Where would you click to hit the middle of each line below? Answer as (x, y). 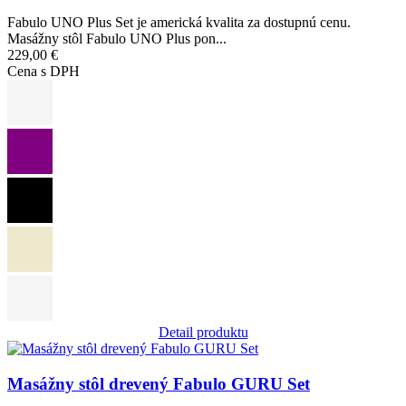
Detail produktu (203, 333)
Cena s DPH (43, 72)
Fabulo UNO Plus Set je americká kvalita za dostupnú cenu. (179, 23)
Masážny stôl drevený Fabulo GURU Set (159, 383)
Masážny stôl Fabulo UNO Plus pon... (117, 39)
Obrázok (32, 349)
